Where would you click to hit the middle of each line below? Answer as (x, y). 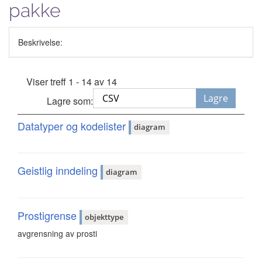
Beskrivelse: (40, 42)
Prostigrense (49, 216)
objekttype (104, 217)
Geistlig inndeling (59, 170)
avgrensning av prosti (57, 233)
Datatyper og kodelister (73, 125)
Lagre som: (70, 101)
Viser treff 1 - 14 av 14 (72, 81)
